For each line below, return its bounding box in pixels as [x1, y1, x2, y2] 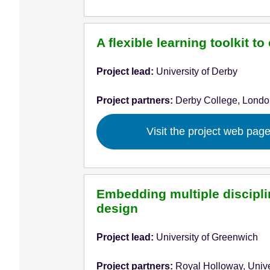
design [96, 201, 138, 215]
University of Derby [155, 66, 237, 77]
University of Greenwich [155, 231, 258, 242]
